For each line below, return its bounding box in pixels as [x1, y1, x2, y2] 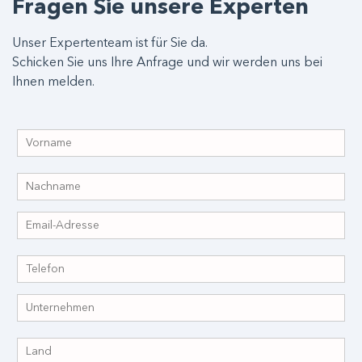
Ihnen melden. [12, 76, 95, 90]
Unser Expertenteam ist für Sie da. [12, 37, 208, 51]
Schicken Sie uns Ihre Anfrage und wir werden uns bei [12, 57, 322, 70]
